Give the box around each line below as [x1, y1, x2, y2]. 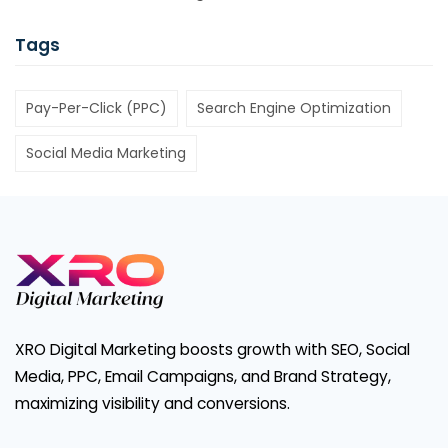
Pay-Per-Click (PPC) [26, 98, 167, 119]
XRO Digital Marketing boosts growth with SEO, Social [15, 338, 410, 360]
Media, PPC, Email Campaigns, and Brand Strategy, [15, 365, 391, 387]
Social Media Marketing [26, 143, 186, 164]
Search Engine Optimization [197, 98, 391, 119]
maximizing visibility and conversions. [15, 392, 290, 414]
